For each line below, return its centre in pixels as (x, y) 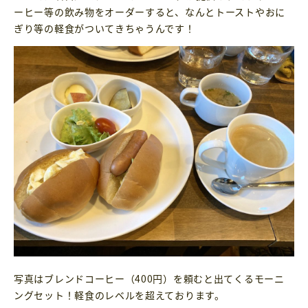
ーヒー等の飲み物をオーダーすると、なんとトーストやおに (150, 11)
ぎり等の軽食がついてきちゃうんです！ (104, 28)
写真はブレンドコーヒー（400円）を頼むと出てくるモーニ (149, 278)
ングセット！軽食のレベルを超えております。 (119, 295)
